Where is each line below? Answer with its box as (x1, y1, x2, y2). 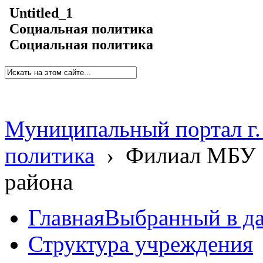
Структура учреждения (28, 231, 253, 257)
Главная (28, 205, 104, 230)
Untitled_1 (9, 5, 73, 21)
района (5, 169, 73, 194)
